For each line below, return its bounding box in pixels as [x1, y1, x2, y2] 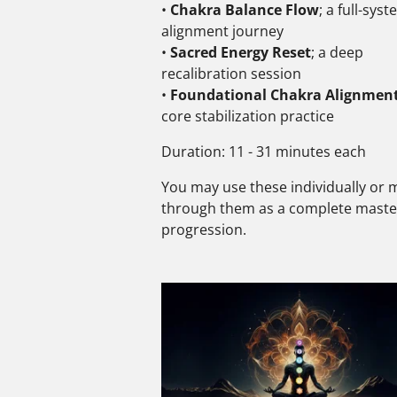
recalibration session [161, 64, 301, 84]
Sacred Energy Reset [170, 43, 311, 63]
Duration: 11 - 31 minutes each [161, 142, 366, 162]
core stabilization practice [161, 106, 334, 127]
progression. [161, 220, 246, 240]
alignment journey [161, 21, 284, 42]
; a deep [311, 43, 363, 63]
